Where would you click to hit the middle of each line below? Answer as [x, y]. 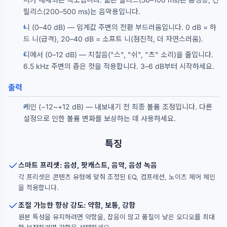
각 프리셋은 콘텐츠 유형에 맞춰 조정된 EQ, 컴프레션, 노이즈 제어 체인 [117, 177]
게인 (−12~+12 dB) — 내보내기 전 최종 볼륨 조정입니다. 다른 [118, 107]
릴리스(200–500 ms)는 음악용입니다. [82, 11]
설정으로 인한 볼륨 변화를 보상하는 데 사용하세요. [100, 118]
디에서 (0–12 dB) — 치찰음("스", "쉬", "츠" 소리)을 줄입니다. [118, 54]
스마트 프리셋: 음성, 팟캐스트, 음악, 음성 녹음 [88, 165]
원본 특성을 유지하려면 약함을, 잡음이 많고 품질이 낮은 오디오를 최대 [117, 217]
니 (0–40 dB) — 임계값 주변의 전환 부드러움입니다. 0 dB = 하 [120, 27]
